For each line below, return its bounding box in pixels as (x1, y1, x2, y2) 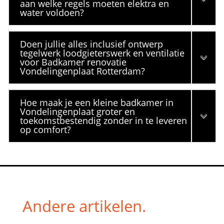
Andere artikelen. (22, 195, 146, 216)
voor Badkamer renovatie (20, 56, 127, 68)
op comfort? (20, 123, 71, 135)
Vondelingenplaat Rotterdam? (20, 65, 145, 77)
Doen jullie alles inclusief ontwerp (20, 38, 163, 50)
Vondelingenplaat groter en (20, 105, 135, 117)
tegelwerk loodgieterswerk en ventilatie (20, 47, 185, 59)
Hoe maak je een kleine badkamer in (20, 96, 174, 108)
